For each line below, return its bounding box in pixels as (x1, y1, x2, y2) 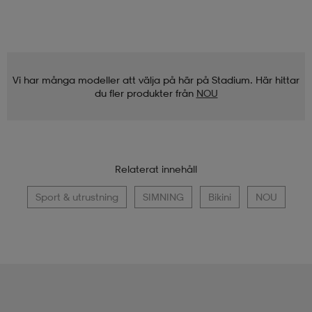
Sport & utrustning (35, 191, 118, 203)
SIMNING (142, 191, 184, 203)
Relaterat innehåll (115, 163, 197, 175)
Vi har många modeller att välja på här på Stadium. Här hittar (13, 74, 299, 86)
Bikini (208, 191, 231, 203)
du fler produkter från (94, 87, 194, 100)
